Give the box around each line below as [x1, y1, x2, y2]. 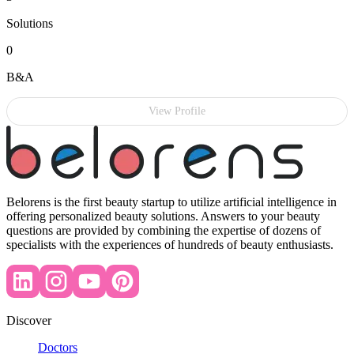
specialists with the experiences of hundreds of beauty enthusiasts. [6, 238, 333, 252]
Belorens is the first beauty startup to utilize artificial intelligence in [6, 195, 337, 209]
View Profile [149, 105, 205, 118]
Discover [6, 314, 51, 328]
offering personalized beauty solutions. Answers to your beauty [6, 209, 320, 224]
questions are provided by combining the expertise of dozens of [6, 224, 321, 238]
